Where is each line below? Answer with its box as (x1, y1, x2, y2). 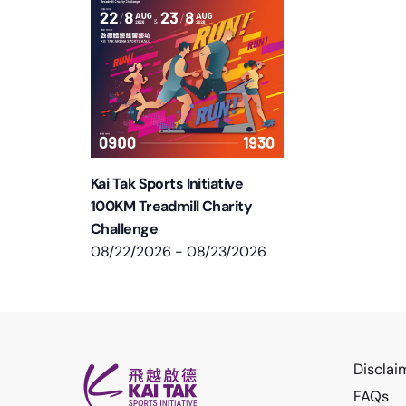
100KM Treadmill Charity (91, 196, 253, 216)
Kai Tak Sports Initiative (91, 173, 244, 193)
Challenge (91, 218, 158, 238)
